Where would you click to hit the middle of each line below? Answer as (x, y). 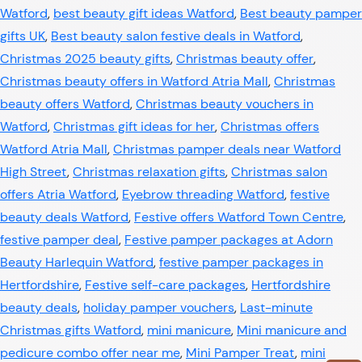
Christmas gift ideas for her (134, 126)
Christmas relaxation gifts (149, 172)
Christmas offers (270, 126)
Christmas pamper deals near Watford (227, 149)
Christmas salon (279, 172)
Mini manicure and (292, 330)
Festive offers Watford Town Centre (239, 217)
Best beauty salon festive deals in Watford (176, 36)
